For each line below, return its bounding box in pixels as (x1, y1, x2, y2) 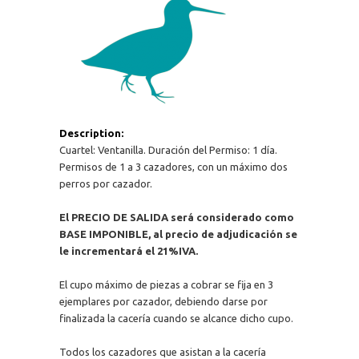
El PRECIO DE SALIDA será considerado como (58, 211, 294, 223)
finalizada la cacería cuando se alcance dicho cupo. (58, 312, 293, 324)
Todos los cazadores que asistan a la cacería (58, 345, 266, 357)
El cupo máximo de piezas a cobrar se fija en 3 (58, 278, 273, 290)
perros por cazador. (58, 177, 152, 189)
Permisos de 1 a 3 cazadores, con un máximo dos (58, 160, 288, 172)
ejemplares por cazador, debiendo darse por (58, 295, 268, 307)
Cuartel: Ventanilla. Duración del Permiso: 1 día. (58, 143, 280, 155)
